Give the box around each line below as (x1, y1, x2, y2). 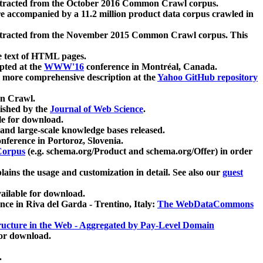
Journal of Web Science (50, 104, 143, 114)
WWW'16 (44, 62, 84, 72)
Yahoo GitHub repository (157, 72, 258, 83)
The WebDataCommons (157, 199, 254, 210)
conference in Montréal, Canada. (84, 62, 217, 72)
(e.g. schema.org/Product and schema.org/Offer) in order (25, 146, 252, 157)
